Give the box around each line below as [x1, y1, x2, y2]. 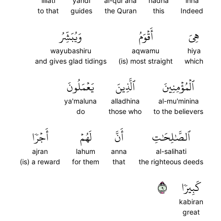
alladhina [110, 97, 140, 105]
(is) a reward [20, 157, 60, 166]
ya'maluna [64, 97, 97, 105]
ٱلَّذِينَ [115, 76, 135, 97]
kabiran [179, 197, 203, 206]
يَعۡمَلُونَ [67, 76, 94, 97]
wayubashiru [50, 46, 91, 55]
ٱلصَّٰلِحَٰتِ [151, 127, 190, 147]
